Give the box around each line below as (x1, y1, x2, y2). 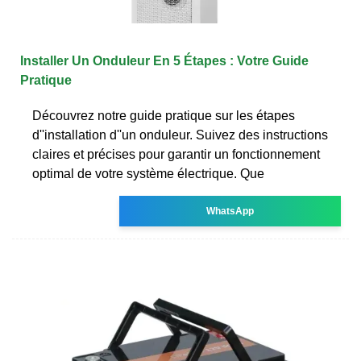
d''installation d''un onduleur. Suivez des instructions (32, 127, 328, 142)
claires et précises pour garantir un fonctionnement (32, 147, 320, 161)
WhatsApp (206, 205, 255, 217)
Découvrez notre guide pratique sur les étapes (32, 108, 295, 122)
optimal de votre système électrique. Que (32, 166, 264, 180)
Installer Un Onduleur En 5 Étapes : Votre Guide (20, 53, 309, 68)
